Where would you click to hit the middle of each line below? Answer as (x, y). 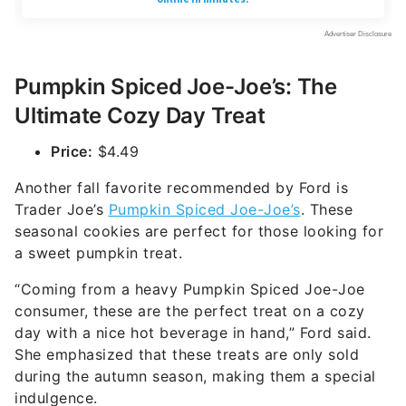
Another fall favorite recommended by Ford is (181, 188)
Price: (72, 151)
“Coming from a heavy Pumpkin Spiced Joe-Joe (190, 289)
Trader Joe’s (62, 209)
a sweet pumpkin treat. (98, 253)
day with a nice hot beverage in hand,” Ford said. (193, 333)
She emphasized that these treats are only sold (187, 354)
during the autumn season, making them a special (195, 376)
